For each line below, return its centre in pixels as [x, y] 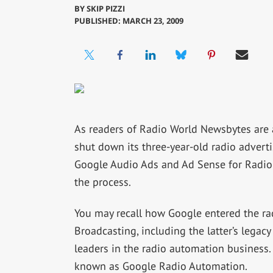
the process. [102, 182]
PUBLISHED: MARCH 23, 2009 [129, 21]
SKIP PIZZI [105, 9]
